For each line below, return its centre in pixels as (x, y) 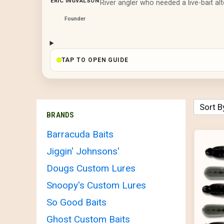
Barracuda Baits (80, 134)
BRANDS (60, 115)
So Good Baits (76, 202)
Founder (75, 19)
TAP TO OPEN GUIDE (95, 60)
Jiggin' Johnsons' (83, 151)
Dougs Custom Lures (91, 168)
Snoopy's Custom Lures (96, 185)
